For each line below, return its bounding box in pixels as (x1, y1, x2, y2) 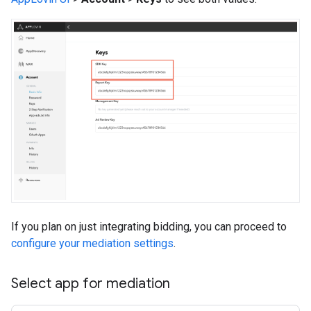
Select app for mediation (11, 275, 170, 293)
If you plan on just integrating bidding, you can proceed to (11, 220, 287, 234)
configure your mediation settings (11, 237, 174, 251)
